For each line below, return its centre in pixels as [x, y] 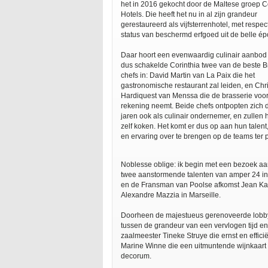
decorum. [136, 256]
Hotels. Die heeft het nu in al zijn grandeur [189, 14]
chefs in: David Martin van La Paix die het [188, 75]
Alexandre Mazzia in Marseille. [171, 195]
